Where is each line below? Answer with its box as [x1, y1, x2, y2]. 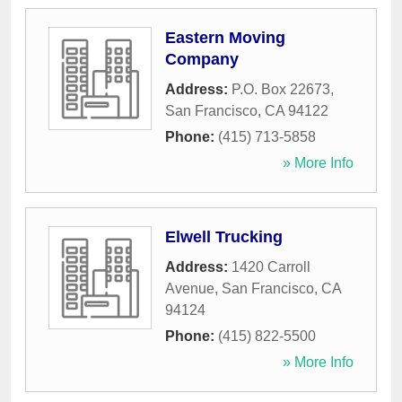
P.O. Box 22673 [232, 82, 330, 98]
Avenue [165, 281, 214, 297]
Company [165, 50, 239, 69]
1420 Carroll [232, 259, 310, 275]
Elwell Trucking [165, 228, 283, 247]
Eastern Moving [165, 29, 285, 48]
